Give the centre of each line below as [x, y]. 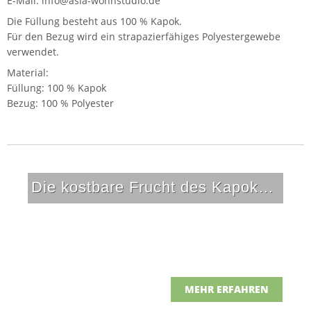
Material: [28, 72]
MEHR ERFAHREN [227, 289]
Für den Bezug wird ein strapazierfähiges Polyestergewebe [144, 36]
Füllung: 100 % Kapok [57, 87]
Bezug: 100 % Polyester [60, 103]
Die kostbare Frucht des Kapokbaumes [266, 187]
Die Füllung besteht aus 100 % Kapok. [94, 21]
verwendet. [33, 51]
